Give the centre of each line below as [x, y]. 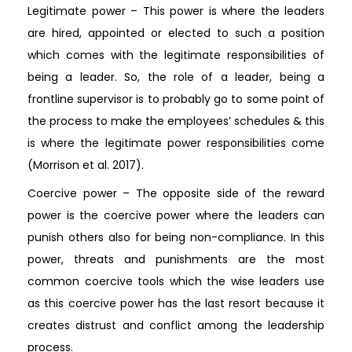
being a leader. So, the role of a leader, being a [176, 77]
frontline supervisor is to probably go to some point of [176, 99]
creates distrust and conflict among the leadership [176, 325]
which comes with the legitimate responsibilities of [176, 55]
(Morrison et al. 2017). [86, 165]
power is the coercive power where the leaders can [176, 215]
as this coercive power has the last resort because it [176, 303]
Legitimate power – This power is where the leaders [176, 11]
